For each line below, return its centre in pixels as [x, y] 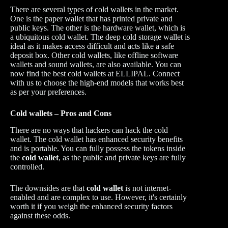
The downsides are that [48, 188]
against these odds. [40, 216]
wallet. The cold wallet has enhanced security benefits [96, 139]
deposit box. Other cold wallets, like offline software [94, 55]
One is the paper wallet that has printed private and [91, 19]
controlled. [28, 167]
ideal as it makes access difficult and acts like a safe [92, 46]
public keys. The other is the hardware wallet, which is [98, 28]
